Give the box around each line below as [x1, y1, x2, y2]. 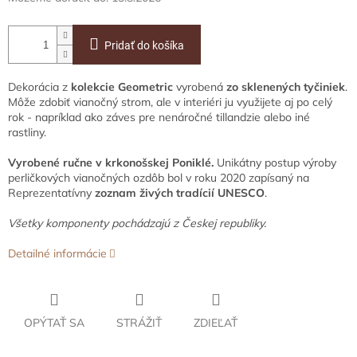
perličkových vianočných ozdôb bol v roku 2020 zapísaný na [8, 171, 309, 186]
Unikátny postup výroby [214, 155, 336, 171]
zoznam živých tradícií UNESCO [95, 186, 265, 201]
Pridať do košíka [104, 39, 184, 53]
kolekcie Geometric [68, 80, 173, 95]
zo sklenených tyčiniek [226, 80, 345, 95]
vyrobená [173, 80, 226, 95]
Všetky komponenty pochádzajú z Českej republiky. [8, 216, 266, 231]
